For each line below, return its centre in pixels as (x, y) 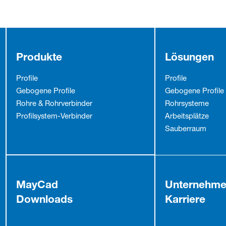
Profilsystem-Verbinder (54, 117)
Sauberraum (185, 129)
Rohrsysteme (187, 104)
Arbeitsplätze (187, 117)
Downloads (44, 199)
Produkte (39, 57)
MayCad (37, 184)
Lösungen (189, 57)
